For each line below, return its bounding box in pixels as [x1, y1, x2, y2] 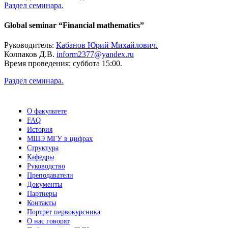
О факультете [27, 107, 67, 116]
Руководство [27, 162, 65, 170]
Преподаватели [27, 172, 73, 180]
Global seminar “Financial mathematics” [4, 21, 144, 30]
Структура [27, 144, 59, 152]
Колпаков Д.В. [4, 50, 56, 59]
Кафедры [27, 153, 54, 161]
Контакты [27, 199, 56, 207]
